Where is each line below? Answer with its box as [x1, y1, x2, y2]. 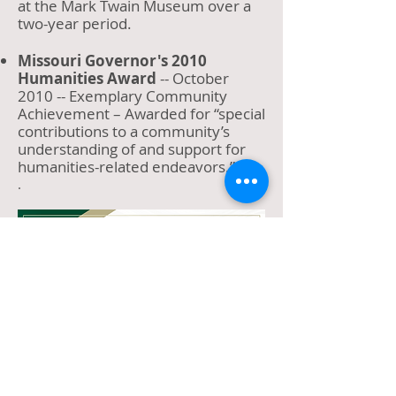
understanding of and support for [18, 139, 246, 159]
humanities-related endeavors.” [18, 156, 235, 177]
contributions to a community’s [18, 121, 230, 141]
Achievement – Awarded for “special [18, 103, 265, 124]
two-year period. [18, 13, 132, 34]
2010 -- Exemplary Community [18, 86, 227, 106]
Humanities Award [18, 68, 156, 88]
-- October [156, 68, 229, 88]
